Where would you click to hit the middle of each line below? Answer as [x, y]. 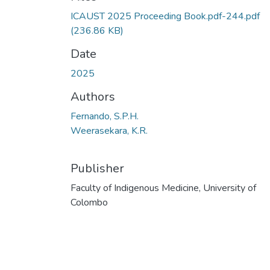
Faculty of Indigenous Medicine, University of [163, 188]
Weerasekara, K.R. [109, 130]
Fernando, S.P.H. [105, 116]
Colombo [89, 202]
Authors [93, 96]
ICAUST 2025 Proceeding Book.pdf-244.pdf [165, 16]
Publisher [97, 168]
